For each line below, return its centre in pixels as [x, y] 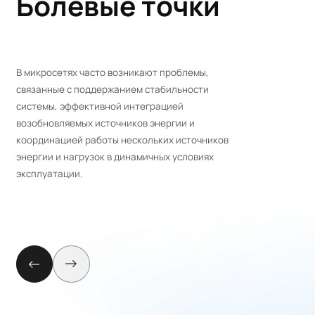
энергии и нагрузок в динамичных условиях [115, 157]
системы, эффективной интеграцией [99, 107]
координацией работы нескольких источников [122, 140]
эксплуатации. [49, 174]
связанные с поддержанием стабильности [112, 90]
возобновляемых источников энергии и [105, 123]
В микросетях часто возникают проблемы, [112, 73]
